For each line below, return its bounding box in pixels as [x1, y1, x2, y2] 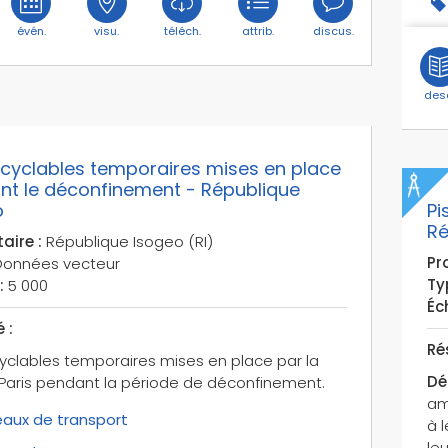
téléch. [163, 22, 201, 39]
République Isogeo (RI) [41, 230, 213, 252]
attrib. [241, 22, 274, 39]
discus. [312, 22, 354, 39]
